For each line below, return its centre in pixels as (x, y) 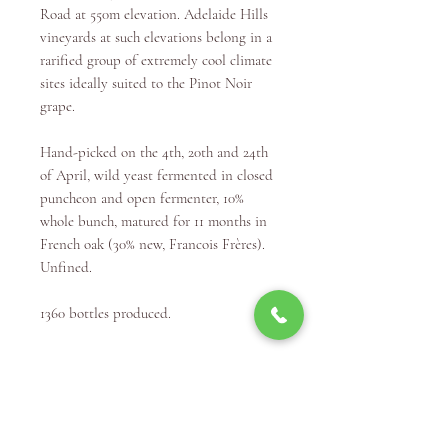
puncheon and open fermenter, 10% (142, 198)
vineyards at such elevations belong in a (156, 37)
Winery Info (76, 374)
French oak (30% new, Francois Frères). (152, 244)
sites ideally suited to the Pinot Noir (146, 83)
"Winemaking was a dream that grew (146, 411)
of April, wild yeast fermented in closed (156, 175)
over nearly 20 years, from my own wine (156, 433)
